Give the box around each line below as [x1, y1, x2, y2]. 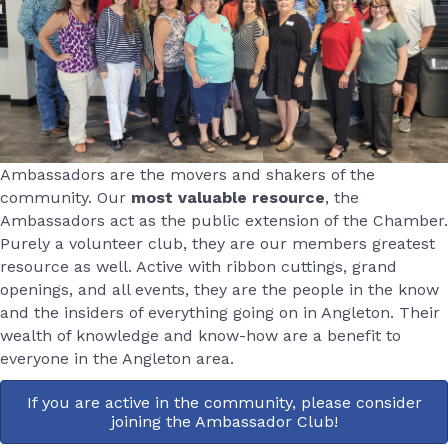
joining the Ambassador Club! [110, 411, 338, 431]
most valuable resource [131, 187, 325, 207]
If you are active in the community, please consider [26, 392, 422, 412]
